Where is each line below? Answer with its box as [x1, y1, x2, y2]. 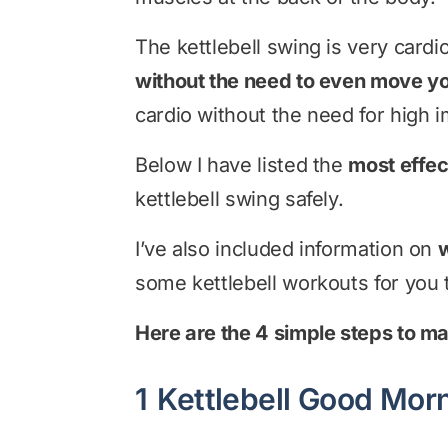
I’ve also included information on [135, 237, 438, 261]
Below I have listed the [135, 153, 349, 177]
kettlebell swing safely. [135, 187, 344, 211]
